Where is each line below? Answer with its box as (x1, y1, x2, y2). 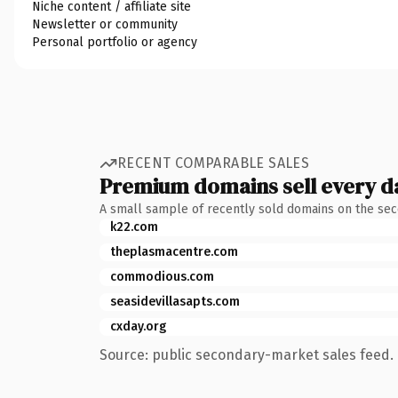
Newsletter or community (32, 16, 178, 32)
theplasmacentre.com (110, 243, 238, 259)
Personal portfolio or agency (32, 34, 197, 50)
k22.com (110, 219, 158, 235)
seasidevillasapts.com (110, 293, 240, 309)
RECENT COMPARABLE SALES (117, 155, 310, 171)
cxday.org (110, 318, 166, 334)
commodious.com (110, 268, 214, 284)
